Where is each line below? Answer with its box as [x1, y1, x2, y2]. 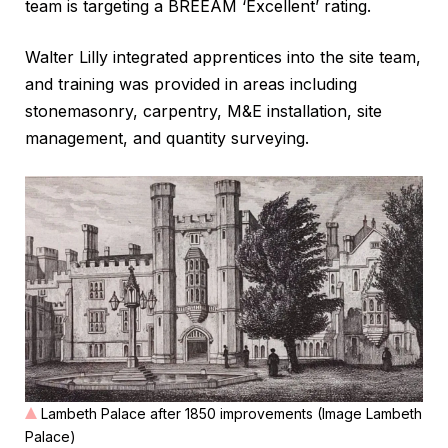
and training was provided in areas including [25, 74, 357, 95]
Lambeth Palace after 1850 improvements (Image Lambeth [41, 404, 422, 422]
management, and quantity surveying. [25, 128, 309, 149]
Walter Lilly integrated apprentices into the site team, [25, 47, 421, 68]
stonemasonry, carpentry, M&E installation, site [25, 101, 382, 122]
